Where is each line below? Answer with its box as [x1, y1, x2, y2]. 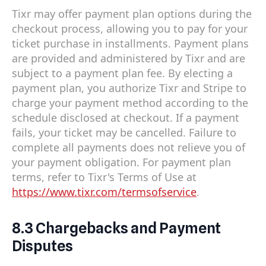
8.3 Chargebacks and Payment [12, 219, 221, 237]
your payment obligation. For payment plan [12, 154, 231, 169]
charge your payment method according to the [12, 95, 248, 110]
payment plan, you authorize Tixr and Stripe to [12, 80, 246, 95]
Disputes [12, 237, 73, 255]
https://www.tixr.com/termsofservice [12, 184, 197, 199]
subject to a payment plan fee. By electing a [12, 65, 233, 80]
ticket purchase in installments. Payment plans [12, 36, 249, 50]
